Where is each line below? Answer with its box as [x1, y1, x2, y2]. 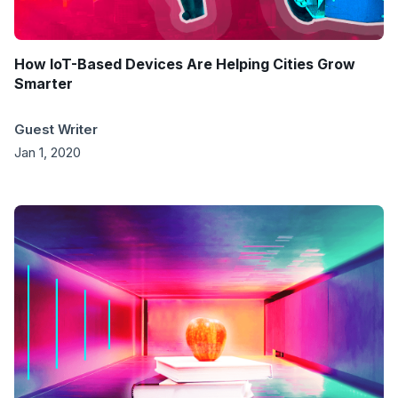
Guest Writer [14, 121, 98, 139]
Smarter [14, 75, 73, 93]
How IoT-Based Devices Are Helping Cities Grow [14, 55, 355, 74]
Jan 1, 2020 [14, 144, 81, 162]
